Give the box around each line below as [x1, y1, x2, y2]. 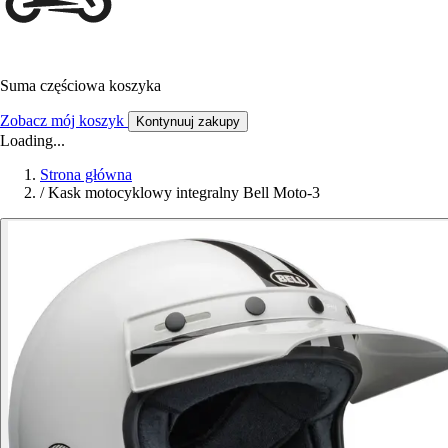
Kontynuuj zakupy [136, 114, 240, 130]
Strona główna [40, 166, 132, 184]
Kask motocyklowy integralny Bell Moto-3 [48, 184, 320, 202]
